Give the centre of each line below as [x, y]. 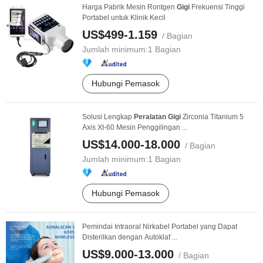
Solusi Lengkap [108, 117]
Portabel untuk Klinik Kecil [124, 18]
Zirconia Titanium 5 [212, 117]
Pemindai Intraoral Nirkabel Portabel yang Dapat [160, 227]
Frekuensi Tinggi [217, 7]
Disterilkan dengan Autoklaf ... [130, 237]
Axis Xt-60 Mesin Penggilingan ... [135, 127]
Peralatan [150, 117]
